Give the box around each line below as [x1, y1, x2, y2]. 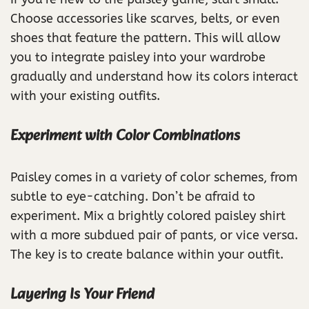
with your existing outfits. [10, 88, 160, 103]
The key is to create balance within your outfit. [10, 246, 283, 262]
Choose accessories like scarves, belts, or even [10, 10, 280, 26]
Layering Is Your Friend [10, 281, 154, 308]
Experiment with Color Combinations [10, 123, 240, 149]
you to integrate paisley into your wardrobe [10, 49, 266, 65]
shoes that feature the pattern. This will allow [10, 30, 281, 46]
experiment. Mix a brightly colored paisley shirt [10, 208, 286, 223]
